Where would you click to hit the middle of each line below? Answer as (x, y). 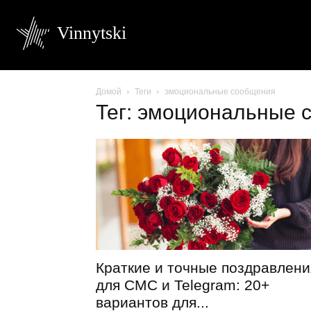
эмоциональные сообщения (220, 92)
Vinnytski (92, 33)
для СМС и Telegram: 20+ (183, 285)
